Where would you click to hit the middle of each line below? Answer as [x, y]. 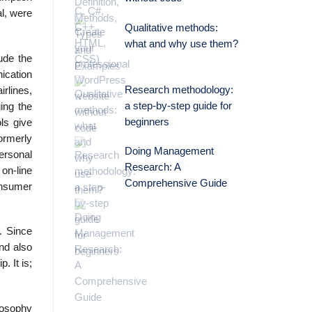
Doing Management [169, 151]
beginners [147, 122]
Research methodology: [179, 89]
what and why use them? [181, 44]
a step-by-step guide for [178, 106]
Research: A [152, 167]
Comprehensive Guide [175, 184]
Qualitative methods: [171, 28]
